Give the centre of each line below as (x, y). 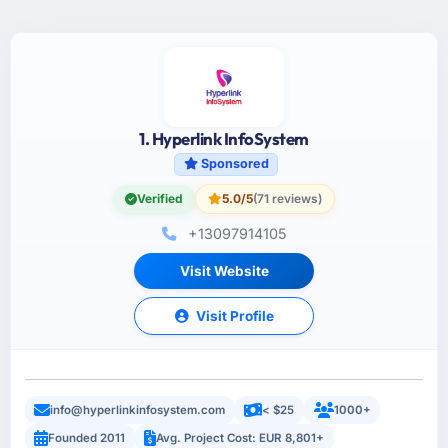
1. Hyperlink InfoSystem (224, 139)
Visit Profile (233, 316)
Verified (160, 199)
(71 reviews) (287, 199)
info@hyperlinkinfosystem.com (138, 410)
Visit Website (224, 271)
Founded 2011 (87, 437)
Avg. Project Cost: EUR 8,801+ (240, 437)
